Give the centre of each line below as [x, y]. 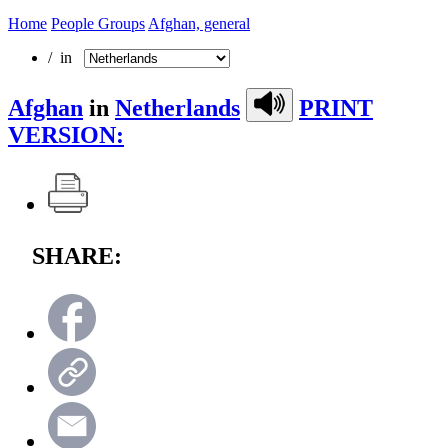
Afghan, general [199, 23]
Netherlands [177, 107]
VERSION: [66, 134]
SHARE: [77, 255]
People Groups [98, 23]
